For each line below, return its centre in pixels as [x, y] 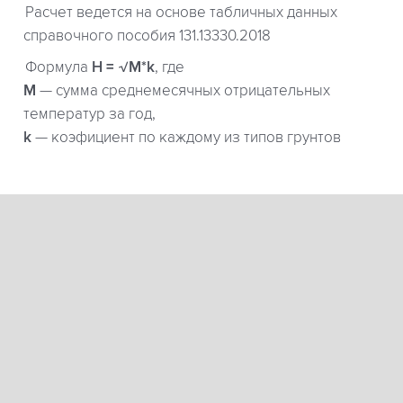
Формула [58, 67]
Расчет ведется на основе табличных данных [181, 13]
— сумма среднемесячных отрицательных [183, 91]
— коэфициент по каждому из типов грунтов [186, 138]
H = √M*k [123, 67]
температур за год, [90, 114]
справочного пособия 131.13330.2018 [147, 36]
